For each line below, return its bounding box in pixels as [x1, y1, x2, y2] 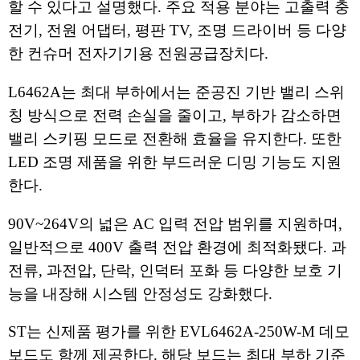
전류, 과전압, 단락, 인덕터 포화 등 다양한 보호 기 [8, 261, 342, 279]
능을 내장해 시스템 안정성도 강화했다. [8, 284, 272, 302]
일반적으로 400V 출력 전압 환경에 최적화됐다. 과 [8, 238, 346, 256]
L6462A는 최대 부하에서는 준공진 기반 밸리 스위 [8, 84, 345, 101]
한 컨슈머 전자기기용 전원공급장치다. [8, 45, 268, 63]
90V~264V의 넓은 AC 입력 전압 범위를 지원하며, [8, 215, 342, 232]
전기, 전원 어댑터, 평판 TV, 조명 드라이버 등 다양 [8, 22, 346, 39]
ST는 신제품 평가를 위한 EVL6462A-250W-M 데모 [8, 323, 350, 341]
